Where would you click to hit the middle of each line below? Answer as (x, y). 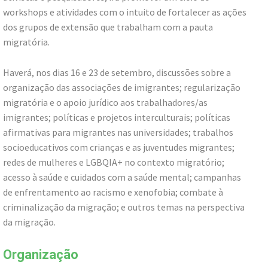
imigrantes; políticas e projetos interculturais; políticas (117, 117)
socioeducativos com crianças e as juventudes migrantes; (119, 147)
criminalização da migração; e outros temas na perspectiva (124, 207)
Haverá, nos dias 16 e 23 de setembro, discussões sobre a (117, 72)
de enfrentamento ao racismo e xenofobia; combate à (113, 192)
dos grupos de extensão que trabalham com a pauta (108, 27)
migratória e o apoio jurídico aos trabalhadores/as (105, 102)
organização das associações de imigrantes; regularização (122, 87)
